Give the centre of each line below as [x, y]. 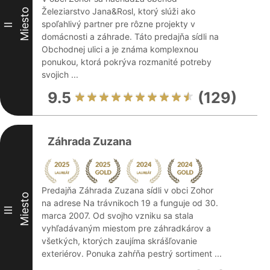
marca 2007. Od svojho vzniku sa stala [118, 215]
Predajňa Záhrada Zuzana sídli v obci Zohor [127, 190]
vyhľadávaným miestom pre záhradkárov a [126, 228]
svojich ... [60, 74]
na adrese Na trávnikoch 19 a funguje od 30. [130, 203]
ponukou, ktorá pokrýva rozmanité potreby [127, 62]
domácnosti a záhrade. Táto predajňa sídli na [130, 36]
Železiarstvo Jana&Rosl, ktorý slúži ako [118, 11]
